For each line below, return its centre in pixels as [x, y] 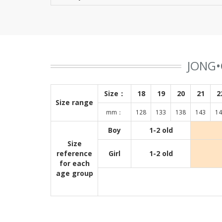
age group [74, 173]
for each [74, 163]
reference [74, 153]
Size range [74, 102]
